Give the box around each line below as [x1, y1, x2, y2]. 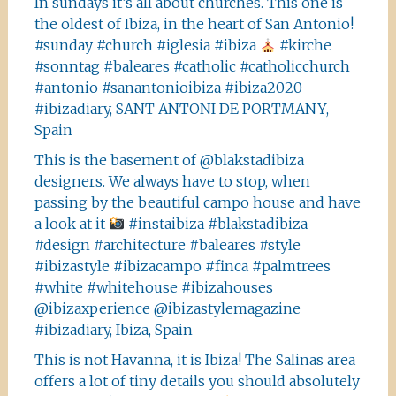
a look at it [34, 215, 109, 232]
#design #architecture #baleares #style [34, 236, 301, 254]
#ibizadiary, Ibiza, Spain [34, 321, 193, 339]
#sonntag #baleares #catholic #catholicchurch [34, 57, 350, 75]
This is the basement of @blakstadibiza [34, 151, 304, 169]
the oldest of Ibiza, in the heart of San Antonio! [34, 15, 354, 33]
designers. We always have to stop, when [34, 172, 310, 190]
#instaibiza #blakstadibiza [125, 215, 308, 232]
